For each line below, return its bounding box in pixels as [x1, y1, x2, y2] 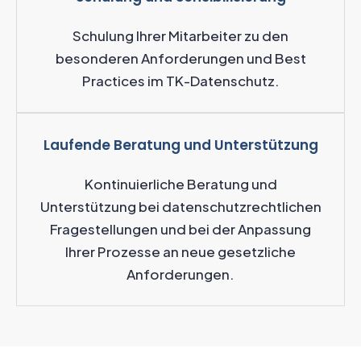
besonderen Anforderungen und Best [55, 48, 306, 67]
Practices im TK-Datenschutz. [81, 71, 280, 89]
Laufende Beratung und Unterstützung [43, 135, 318, 155]
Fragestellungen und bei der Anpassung [50, 219, 311, 238]
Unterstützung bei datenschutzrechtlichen [39, 197, 322, 215]
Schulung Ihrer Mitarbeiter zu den [73, 26, 288, 44]
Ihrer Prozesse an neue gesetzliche [65, 242, 296, 260]
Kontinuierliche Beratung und [84, 174, 277, 193]
